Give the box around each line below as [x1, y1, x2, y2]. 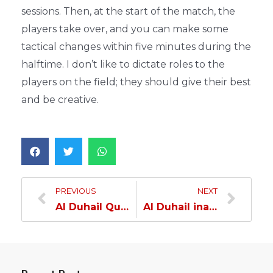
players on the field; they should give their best [21, 76, 251, 88]
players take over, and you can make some [21, 23, 229, 35]
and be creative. [21, 94, 99, 105]
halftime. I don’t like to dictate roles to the [21, 58, 225, 70]
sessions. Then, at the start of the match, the [21, 5, 235, 17]
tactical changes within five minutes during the [21, 41, 251, 52]
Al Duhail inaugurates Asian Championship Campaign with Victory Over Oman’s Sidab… [208, 200, 217, 213]
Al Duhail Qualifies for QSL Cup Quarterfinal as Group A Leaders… [121, 200, 129, 213]
